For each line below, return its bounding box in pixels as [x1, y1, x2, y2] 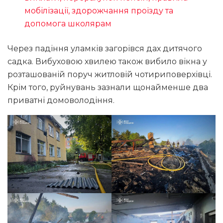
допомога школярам [24, 19, 112, 29]
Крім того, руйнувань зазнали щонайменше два [7, 83, 208, 93]
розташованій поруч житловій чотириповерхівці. [7, 70, 212, 80]
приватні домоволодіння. [7, 96, 114, 106]
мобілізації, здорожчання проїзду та [24, 6, 174, 16]
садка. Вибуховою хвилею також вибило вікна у [7, 57, 207, 67]
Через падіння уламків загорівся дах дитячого [7, 44, 202, 54]
